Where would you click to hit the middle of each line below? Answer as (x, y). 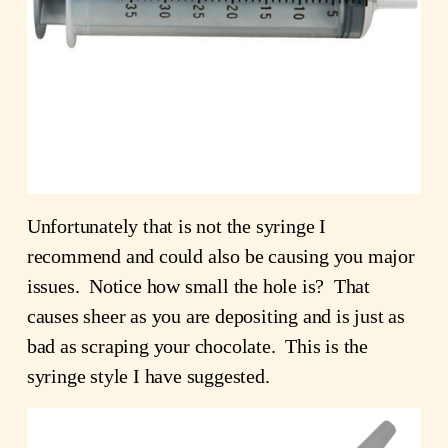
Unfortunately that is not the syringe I (176, 226)
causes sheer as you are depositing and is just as (215, 316)
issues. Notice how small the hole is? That (198, 286)
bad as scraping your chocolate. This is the (197, 346)
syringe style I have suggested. (148, 376)
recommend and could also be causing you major (220, 256)
